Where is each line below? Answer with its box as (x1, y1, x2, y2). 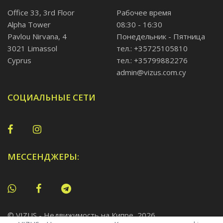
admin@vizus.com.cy (116, 67, 186, 77)
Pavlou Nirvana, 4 (7, 31, 67, 41)
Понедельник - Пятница (116, 31, 205, 41)
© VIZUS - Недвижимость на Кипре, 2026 (7, 210, 155, 220)
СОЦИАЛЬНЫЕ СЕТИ (7, 91, 96, 103)
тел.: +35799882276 (116, 55, 188, 65)
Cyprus (7, 55, 33, 65)
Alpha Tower (7, 19, 51, 29)
